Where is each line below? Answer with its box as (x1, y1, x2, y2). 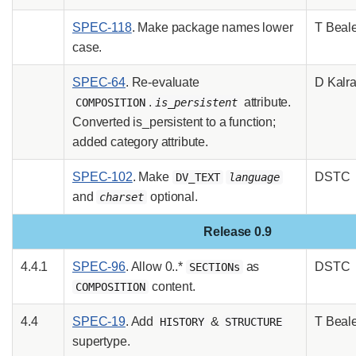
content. (149, 279, 195, 293)
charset (99, 190, 145, 203)
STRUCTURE (225, 315, 283, 328)
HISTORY (159, 315, 204, 328)
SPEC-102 (72, 169, 133, 184)
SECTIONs (188, 260, 240, 273)
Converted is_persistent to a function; (72, 114, 276, 129)
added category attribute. (72, 134, 208, 149)
